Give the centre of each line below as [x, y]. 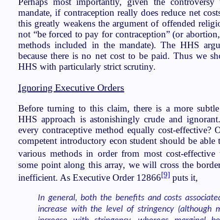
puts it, [184, 177]
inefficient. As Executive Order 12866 [90, 177]
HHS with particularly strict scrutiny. [87, 67]
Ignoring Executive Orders [71, 88]
